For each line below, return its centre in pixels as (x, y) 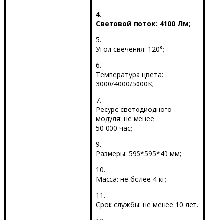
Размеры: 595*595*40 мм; (138, 154)
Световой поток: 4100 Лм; (143, 24)
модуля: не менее (125, 119)
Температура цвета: (129, 75)
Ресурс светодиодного (134, 110)
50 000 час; (114, 128)
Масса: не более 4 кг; (131, 179)
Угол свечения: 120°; (130, 49)
